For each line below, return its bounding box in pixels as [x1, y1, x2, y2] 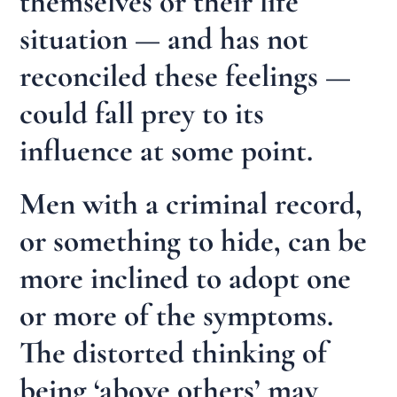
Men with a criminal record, [19, 184, 363, 222]
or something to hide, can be [19, 222, 368, 260]
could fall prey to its [19, 95, 265, 133]
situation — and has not [19, 20, 309, 58]
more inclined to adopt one [19, 259, 352, 297]
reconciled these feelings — [19, 58, 352, 96]
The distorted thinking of [19, 333, 328, 371]
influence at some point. [19, 132, 314, 170]
